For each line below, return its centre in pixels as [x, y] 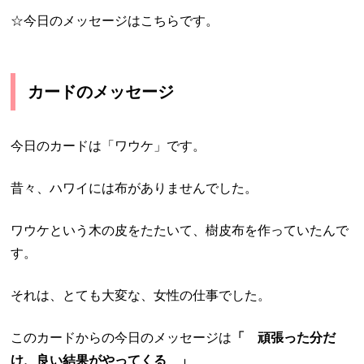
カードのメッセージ [101, 92]
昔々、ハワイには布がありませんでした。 [134, 188]
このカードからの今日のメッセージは [121, 338]
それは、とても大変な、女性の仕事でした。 [141, 296]
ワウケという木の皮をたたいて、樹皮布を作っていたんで [180, 231]
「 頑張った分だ [284, 338]
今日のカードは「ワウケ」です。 [108, 146]
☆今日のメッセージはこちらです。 [115, 21]
